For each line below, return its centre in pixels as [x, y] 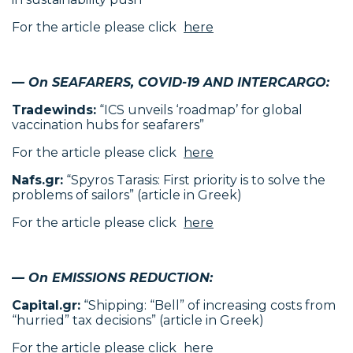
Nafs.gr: [37, 180]
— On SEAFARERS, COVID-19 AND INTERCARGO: [171, 82]
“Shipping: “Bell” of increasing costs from [208, 305]
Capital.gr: [46, 305]
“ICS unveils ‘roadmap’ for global [199, 110]
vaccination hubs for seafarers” [108, 125]
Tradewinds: [54, 110]
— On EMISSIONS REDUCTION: [112, 278]
